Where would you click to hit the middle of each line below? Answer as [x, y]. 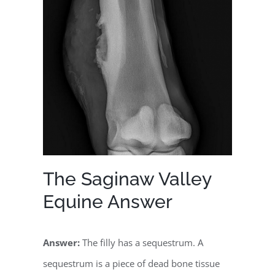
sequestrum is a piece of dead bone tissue [131, 263]
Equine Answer [108, 202]
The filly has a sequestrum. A [143, 242]
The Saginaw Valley [127, 179]
